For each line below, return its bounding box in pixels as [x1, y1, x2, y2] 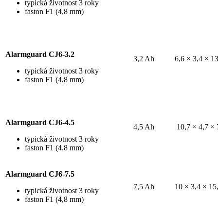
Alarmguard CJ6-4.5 [5, 118, 74, 127]
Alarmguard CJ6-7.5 [5, 170, 74, 179]
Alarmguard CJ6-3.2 [5, 50, 74, 59]
